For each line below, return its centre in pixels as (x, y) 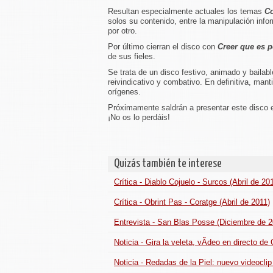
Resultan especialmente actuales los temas (186, 11)
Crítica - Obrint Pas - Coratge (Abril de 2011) (192, 202)
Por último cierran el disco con (163, 47)
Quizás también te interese (168, 164)
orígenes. (124, 92)
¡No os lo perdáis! (139, 117)
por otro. (122, 31)
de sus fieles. (132, 56)
